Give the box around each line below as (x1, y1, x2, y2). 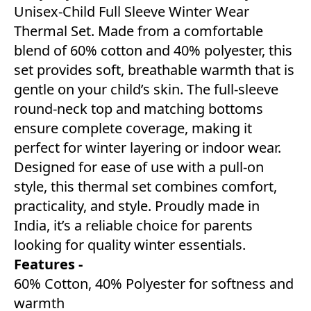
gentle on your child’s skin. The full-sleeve (14, 80, 278, 99)
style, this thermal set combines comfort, (14, 177, 277, 196)
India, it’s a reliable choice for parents (14, 216, 253, 235)
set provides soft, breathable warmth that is (14, 60, 294, 80)
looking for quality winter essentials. (14, 235, 246, 255)
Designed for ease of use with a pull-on (14, 158, 264, 177)
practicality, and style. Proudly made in (14, 196, 260, 216)
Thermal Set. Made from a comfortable (14, 22, 263, 41)
